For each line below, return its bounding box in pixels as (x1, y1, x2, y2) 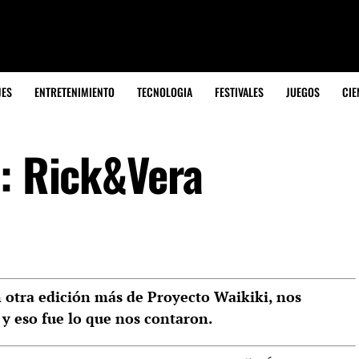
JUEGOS (286, 83, 320, 100)
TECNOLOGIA (137, 83, 192, 100)
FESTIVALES (215, 83, 264, 100)
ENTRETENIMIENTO (34, 83, 115, 100)
